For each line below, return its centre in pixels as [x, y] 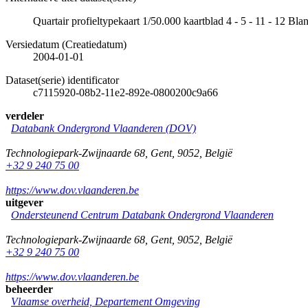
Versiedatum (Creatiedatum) [66, 44]
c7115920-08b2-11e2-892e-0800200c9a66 [125, 92]
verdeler [25, 115]
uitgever [24, 202]
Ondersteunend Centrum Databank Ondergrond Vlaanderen [142, 214]
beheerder [29, 289]
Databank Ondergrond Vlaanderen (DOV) [103, 128]
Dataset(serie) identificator [62, 80]
